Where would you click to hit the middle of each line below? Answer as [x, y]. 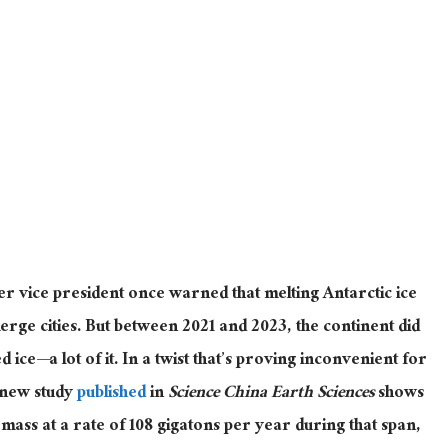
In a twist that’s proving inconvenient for [272, 361]
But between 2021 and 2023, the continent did [252, 328]
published [111, 394]
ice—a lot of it [64, 361]
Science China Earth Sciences [271, 394]
